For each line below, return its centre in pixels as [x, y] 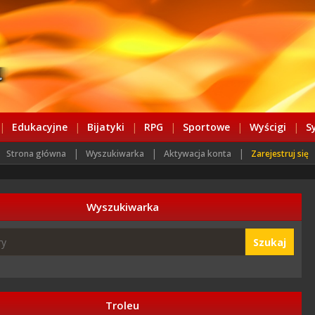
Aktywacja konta [198, 154]
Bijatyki [105, 127]
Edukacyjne [39, 127]
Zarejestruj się [280, 154]
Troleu [122, 305]
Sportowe [206, 127]
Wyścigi [268, 127]
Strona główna [36, 154]
